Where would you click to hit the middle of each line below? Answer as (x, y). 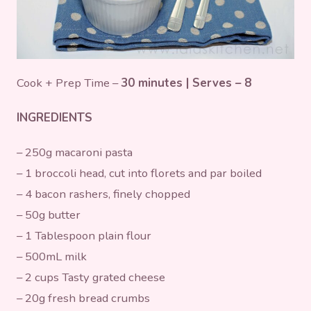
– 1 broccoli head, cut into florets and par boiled (139, 174)
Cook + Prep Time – (69, 83)
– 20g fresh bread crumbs (83, 299)
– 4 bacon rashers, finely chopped (103, 194)
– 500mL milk (52, 257)
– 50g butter (49, 215)
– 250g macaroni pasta (75, 153)
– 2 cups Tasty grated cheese (91, 278)
